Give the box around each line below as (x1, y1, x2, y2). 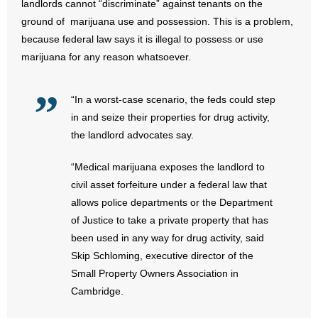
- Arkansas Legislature (28, 58, 129, 70)
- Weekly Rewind (28, 221, 107, 233)
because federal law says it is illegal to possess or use (21, 33, 263, 45)
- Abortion (28, 26, 75, 37)
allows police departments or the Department (71, 197, 273, 208)
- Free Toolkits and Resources (28, 287, 165, 298)
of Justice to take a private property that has (71, 214, 268, 226)
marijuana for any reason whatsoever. (21, 51, 191, 62)
